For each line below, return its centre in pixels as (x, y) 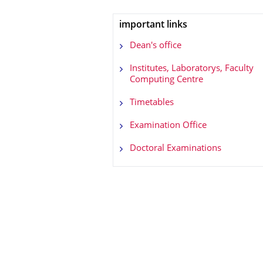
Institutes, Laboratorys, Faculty (192, 69)
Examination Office (168, 126)
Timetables (152, 103)
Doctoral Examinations (176, 149)
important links (153, 26)
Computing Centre (166, 80)
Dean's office (156, 46)
